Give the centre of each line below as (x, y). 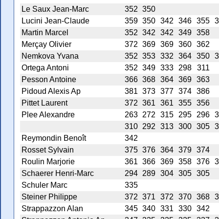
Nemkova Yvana (50, 56)
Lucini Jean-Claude (55, 21)
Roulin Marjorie (48, 162)
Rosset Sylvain (48, 150)
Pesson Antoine (49, 80)
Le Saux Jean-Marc (55, 9)
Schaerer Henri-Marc (58, 174)
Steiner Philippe (49, 197)
